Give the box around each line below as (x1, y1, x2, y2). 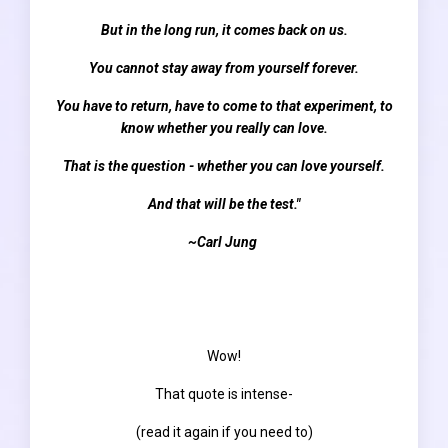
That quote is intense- (155, 385, 293, 402)
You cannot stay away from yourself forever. (89, 59, 359, 76)
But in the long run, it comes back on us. (100, 21, 348, 38)
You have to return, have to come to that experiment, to (55, 97, 393, 114)
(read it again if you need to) (135, 423, 313, 440)
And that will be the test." (148, 195, 300, 212)
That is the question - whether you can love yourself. (63, 157, 385, 174)
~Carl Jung (188, 233, 260, 250)
